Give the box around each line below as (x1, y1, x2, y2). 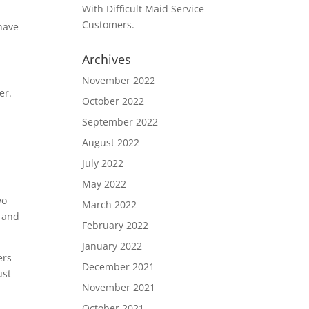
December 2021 (82, 260, 155, 273)
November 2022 (82, 74, 156, 87)
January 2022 (82, 239, 143, 252)
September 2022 (82, 115, 159, 128)
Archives (82, 51, 132, 68)
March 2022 (82, 198, 137, 211)
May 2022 (82, 177, 127, 190)
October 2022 (82, 94, 145, 108)
